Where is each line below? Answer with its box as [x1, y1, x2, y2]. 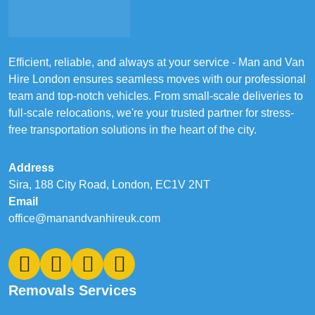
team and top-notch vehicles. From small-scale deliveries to [8, 90, 303, 102]
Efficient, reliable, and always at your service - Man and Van [8, 56, 304, 68]
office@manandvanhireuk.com [8, 212, 160, 224]
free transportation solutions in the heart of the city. [8, 124, 257, 136]
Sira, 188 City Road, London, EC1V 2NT [8, 179, 210, 191]
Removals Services [8, 283, 136, 298]
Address [8, 162, 54, 174]
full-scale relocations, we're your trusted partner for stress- [8, 107, 294, 119]
